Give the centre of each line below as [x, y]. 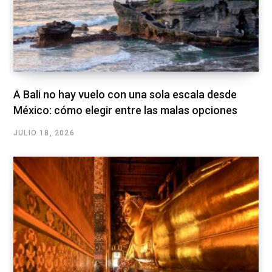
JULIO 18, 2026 [44, 133]
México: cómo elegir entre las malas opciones [125, 110]
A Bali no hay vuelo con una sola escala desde [125, 95]
